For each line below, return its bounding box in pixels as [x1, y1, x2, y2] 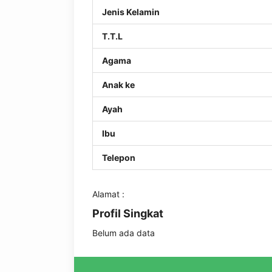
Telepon [102, 152, 135, 163]
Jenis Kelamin [102, 7, 160, 17]
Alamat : [92, 189, 124, 199]
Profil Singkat [92, 207, 163, 220]
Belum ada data [92, 228, 155, 238]
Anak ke [102, 80, 135, 90]
